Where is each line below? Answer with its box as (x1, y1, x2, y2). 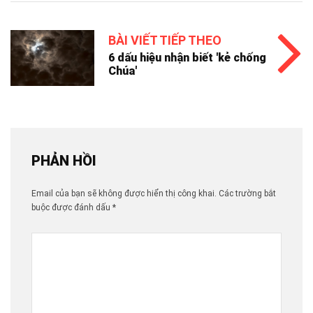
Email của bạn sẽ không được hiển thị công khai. (31, 188, 217, 198)
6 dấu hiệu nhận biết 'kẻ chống (108, 50, 266, 64)
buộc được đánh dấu (31, 202, 112, 212)
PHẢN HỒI (31, 152, 96, 169)
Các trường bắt (219, 188, 276, 198)
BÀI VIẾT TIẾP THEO (108, 32, 221, 48)
